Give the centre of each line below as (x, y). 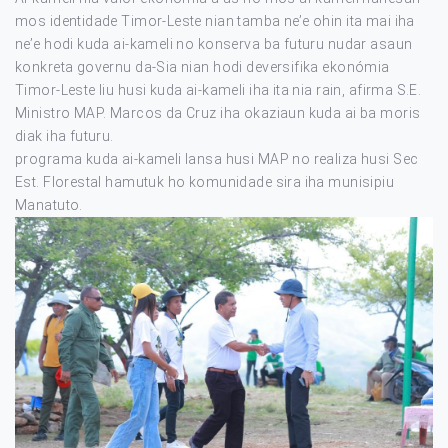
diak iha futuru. (64, 136)
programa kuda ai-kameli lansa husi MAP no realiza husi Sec (217, 159)
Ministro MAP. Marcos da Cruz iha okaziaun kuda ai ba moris (218, 113)
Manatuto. (49, 205)
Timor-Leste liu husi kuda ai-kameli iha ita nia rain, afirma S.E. (218, 90)
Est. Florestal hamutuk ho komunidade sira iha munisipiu (205, 182)
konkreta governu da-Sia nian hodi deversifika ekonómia (202, 67)
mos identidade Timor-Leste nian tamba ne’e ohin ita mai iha (215, 21)
